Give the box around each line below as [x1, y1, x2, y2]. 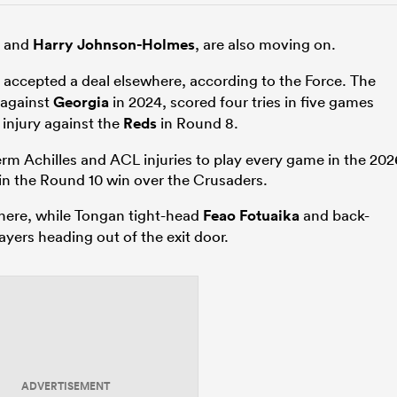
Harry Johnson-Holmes [33, 35, 195, 55]
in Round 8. [157, 113, 238, 133]
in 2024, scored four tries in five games [109, 92, 374, 112]
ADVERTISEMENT [21, 378, 110, 395]
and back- [300, 206, 370, 225]
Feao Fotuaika [203, 206, 300, 226]
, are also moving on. [195, 35, 336, 54]
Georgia [53, 92, 109, 113]
